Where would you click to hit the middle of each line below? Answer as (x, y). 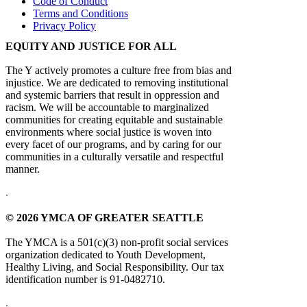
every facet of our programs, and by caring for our (113, 145)
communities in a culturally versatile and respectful (114, 157)
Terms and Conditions (81, 13)
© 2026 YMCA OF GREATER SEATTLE (105, 218)
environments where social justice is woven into (109, 132)
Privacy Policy (64, 25)
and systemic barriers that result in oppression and (112, 95)
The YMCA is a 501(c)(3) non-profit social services (117, 242)
